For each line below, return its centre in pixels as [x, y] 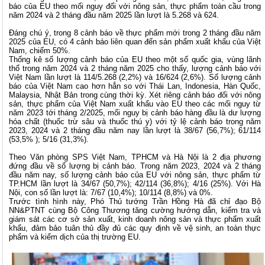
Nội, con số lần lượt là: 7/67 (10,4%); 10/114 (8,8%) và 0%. [111, 192]
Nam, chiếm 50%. [40, 50]
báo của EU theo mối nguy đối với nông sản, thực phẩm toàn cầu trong [135, 6]
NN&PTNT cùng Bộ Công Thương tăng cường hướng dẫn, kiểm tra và [135, 210]
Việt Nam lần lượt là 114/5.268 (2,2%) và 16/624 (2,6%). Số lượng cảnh [135, 77]
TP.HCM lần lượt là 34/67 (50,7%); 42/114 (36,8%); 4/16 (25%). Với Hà [135, 183]
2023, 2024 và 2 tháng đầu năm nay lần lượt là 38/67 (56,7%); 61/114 [135, 130]
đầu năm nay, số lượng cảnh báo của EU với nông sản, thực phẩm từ [135, 174]
